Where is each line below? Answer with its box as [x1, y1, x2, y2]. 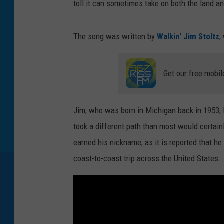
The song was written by [73, 31, 157, 41]
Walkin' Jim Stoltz [157, 31, 219, 41]
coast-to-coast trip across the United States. [73, 153, 221, 163]
